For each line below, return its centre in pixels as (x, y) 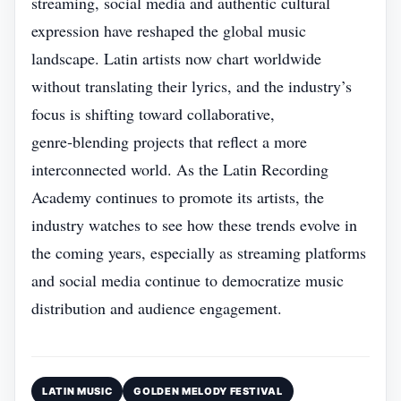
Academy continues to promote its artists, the (178, 197)
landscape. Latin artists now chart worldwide (176, 58)
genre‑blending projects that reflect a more (169, 141)
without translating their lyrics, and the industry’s (192, 86)
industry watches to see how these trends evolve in (194, 225)
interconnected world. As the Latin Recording (180, 169)
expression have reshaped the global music (169, 30)
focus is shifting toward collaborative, (153, 114)
